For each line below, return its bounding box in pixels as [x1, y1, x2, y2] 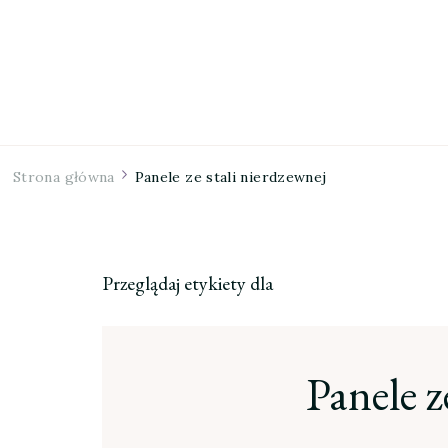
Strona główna [13, 168, 115, 186]
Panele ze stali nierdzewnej [134, 168, 327, 186]
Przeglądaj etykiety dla [102, 270, 273, 296]
